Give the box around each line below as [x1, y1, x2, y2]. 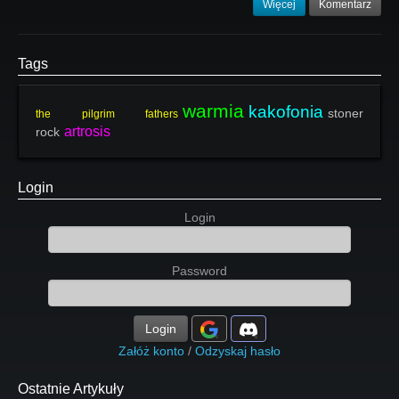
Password [172, 264, 227, 278]
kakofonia [248, 102, 323, 121]
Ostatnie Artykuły [18, 381, 124, 396]
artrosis [64, 124, 110, 139]
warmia [183, 101, 244, 121]
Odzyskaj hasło [195, 344, 281, 358]
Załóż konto [118, 344, 184, 358]
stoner [328, 106, 363, 120]
